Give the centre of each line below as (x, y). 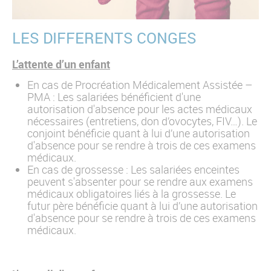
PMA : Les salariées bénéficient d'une (114, 97)
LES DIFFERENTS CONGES (104, 37)
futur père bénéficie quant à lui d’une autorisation (142, 206)
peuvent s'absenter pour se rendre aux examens (140, 181)
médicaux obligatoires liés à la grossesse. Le (132, 194)
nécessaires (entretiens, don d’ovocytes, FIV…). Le (142, 121)
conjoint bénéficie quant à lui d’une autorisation (139, 133)
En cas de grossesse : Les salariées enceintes (133, 169)
